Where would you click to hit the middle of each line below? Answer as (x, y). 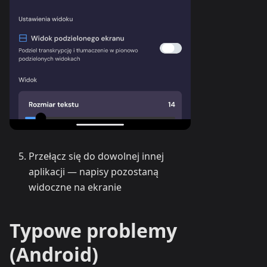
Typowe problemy (93, 231)
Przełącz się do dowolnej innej (96, 156)
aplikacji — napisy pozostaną (94, 172)
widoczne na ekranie (75, 187)
